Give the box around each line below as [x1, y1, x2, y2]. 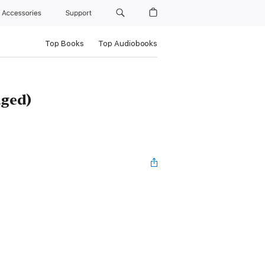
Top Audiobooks [98, 39, 157, 48]
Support [66, 9, 94, 17]
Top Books [44, 39, 84, 48]
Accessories [2, 9, 46, 17]
